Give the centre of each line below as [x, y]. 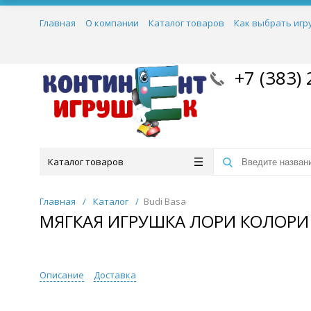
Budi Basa [165, 201]
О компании [112, 23]
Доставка [115, 275]
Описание [62, 275]
